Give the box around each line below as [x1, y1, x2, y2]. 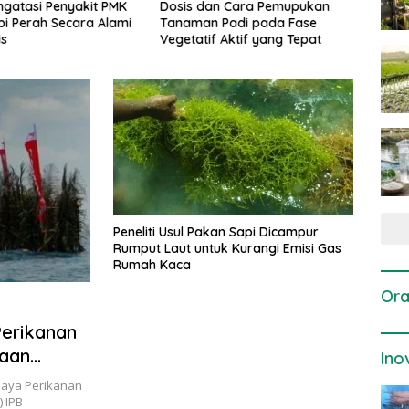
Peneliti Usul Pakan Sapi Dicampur [113, 223, 319, 240]
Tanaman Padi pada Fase [160, 14, 318, 31]
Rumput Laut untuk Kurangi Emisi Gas [113, 239, 341, 257]
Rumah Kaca [113, 256, 191, 273]
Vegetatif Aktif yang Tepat [160, 30, 322, 47]
